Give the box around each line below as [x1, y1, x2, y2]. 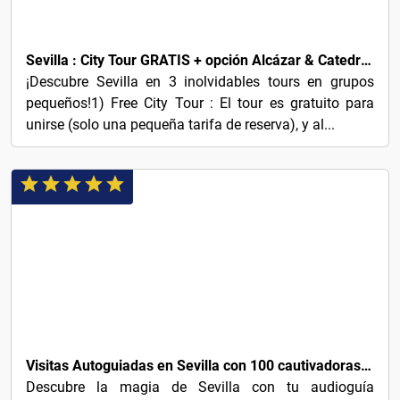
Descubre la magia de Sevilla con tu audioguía [26, 378, 374, 396]
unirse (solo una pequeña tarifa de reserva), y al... [26, 115, 335, 133]
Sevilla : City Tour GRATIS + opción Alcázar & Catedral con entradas [361, 51, 371, 69]
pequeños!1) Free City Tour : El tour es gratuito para [26, 94, 374, 112]
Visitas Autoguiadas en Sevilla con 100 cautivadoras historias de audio [361, 356, 371, 374]
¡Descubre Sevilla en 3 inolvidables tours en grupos [26, 72, 374, 90]
